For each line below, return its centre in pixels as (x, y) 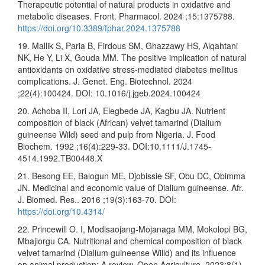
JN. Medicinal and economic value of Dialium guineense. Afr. (131, 187)
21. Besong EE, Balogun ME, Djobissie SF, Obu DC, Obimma (132, 175)
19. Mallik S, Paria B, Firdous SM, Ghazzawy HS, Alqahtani (128, 45)
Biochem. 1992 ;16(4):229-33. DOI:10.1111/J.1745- (114, 146)
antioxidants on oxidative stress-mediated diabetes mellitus (128, 69)
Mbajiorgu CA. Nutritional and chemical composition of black (130, 240)
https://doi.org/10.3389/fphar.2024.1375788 (99, 28)
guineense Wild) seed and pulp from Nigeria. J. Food (117, 134)
